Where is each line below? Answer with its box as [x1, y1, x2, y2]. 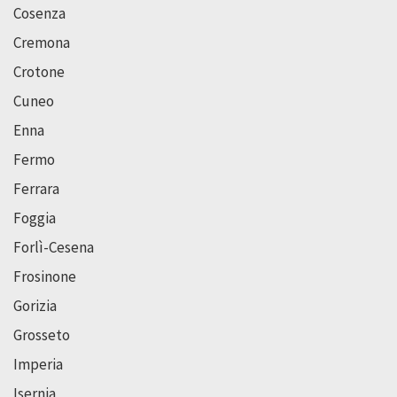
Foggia [13, 208, 56, 229]
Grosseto [13, 325, 70, 346]
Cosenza [13, 4, 66, 24]
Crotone [13, 62, 65, 82]
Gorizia [13, 296, 57, 316]
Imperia [13, 354, 63, 375]
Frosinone [13, 267, 76, 287]
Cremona [13, 33, 70, 53]
